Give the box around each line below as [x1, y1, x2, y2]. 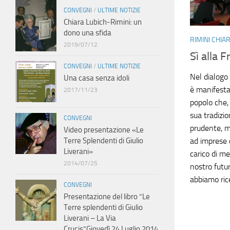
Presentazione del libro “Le [64, 192, 150, 201]
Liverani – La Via [64, 214, 116, 223]
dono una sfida [64, 28, 111, 37]
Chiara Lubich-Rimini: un [64, 17, 142, 27]
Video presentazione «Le [64, 125, 144, 135]
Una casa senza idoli [64, 73, 129, 83]
